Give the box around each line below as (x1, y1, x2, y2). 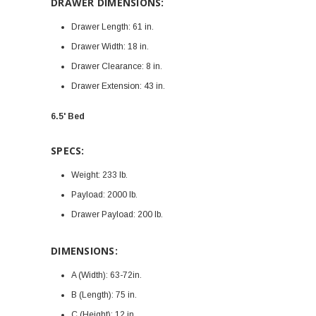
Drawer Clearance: (71, 61, 144, 71)
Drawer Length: (71, 22, 130, 32)
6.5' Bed (51, 111, 85, 121)
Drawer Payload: (71, 209, 135, 219)
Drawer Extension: (71, 81, 142, 91)
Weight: (71, 170, 100, 180)
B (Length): (71, 290, 114, 300)
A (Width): (71, 270, 108, 280)
